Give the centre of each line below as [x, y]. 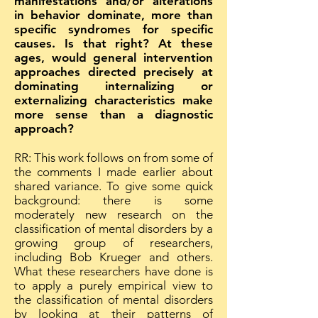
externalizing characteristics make [114, 100]
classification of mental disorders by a [114, 229]
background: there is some [114, 200]
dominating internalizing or [114, 86]
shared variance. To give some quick [114, 186]
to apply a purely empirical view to [114, 285]
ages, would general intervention [114, 57]
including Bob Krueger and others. [114, 257]
